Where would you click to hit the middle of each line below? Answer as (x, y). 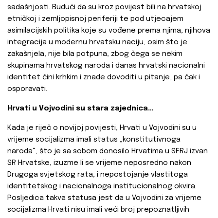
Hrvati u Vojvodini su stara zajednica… (82, 109)
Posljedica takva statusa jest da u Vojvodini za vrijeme (104, 198)
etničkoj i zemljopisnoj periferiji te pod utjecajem (95, 19)
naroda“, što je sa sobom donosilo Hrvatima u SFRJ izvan (108, 152)
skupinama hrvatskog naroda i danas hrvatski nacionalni (106, 66)
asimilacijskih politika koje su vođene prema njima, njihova (109, 31)
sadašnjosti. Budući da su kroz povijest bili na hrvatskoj (104, 8)
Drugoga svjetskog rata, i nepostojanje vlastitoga (98, 175)
